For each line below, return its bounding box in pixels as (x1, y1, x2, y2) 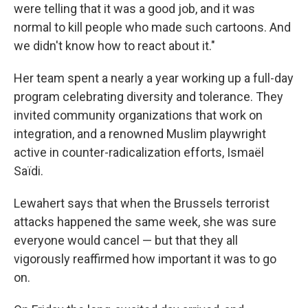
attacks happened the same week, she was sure (14, 214, 276, 230)
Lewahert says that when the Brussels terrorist (14, 196, 269, 211)
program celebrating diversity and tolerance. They (14, 89, 283, 104)
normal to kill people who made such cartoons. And (14, 20, 291, 35)
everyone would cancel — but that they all (14, 233, 238, 248)
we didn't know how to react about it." (14, 38, 215, 54)
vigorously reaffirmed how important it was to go (14, 252, 276, 267)
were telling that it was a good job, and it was (14, 1, 255, 16)
